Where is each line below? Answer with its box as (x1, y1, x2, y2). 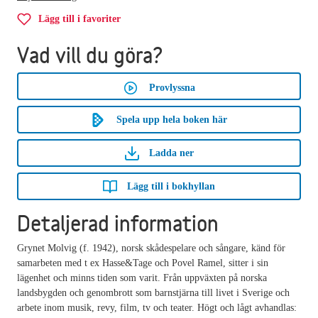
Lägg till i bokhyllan (127, 180, 215, 192)
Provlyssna (148, 82, 195, 93)
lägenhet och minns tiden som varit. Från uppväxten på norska (17, 272, 267, 283)
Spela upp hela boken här (116, 114, 227, 125)
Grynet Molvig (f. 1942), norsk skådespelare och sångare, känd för (17, 242, 285, 253)
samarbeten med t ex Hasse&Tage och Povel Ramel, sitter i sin (17, 257, 268, 268)
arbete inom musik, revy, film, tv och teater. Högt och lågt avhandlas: (17, 302, 297, 313)
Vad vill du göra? (17, 39, 163, 70)
